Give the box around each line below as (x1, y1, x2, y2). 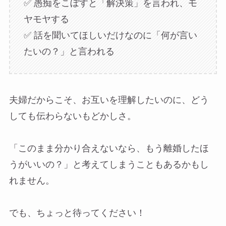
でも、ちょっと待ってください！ (9, 208, 145, 218)
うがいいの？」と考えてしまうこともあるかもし (9, 159, 209, 170)
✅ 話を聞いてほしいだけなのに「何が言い (23, 30, 197, 40)
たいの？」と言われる (23, 46, 115, 56)
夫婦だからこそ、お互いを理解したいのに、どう (9, 95, 209, 105)
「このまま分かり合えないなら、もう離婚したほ (9, 143, 209, 154)
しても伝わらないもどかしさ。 (9, 111, 136, 122)
